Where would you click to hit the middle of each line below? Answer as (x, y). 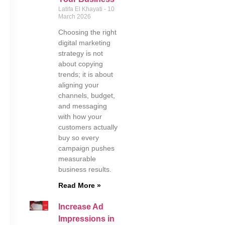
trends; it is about (85, 74)
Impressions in (86, 219)
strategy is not (80, 53)
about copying (80, 64)
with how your (80, 117)
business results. (85, 169)
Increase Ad (81, 207)
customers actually (88, 127)
